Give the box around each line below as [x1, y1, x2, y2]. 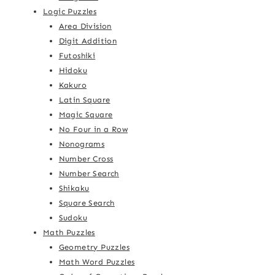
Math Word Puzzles [58, 257, 135, 266]
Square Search [58, 198, 115, 207]
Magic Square [58, 109, 113, 119]
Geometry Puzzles [58, 242, 130, 252]
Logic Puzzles [43, 6, 97, 16]
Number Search [58, 168, 119, 178]
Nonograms [58, 139, 105, 149]
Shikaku [58, 183, 90, 193]
